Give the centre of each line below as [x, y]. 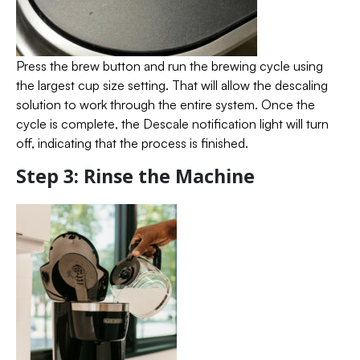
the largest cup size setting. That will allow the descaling [172, 85]
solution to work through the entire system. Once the [166, 104]
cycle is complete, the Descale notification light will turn [172, 123]
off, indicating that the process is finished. [132, 143]
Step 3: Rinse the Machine [135, 176]
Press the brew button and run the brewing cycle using [170, 65]
